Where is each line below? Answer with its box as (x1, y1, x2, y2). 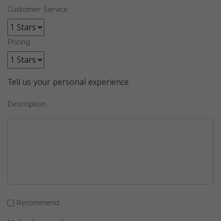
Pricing (7, 35, 30, 49)
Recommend (16, 196, 59, 210)
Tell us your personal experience (7, 74, 129, 90)
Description (7, 97, 46, 111)
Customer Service (7, 2, 68, 16)
